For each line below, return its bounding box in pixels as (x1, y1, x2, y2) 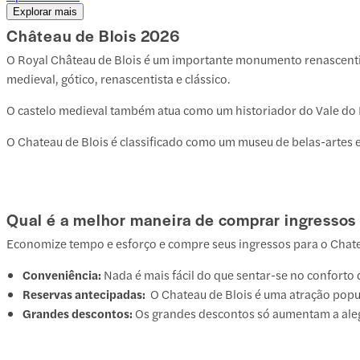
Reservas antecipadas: (22, 285, 150, 303)
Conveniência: (22, 266, 101, 284)
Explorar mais (13, 6, 77, 18)
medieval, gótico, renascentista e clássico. (6, 69, 231, 87)
